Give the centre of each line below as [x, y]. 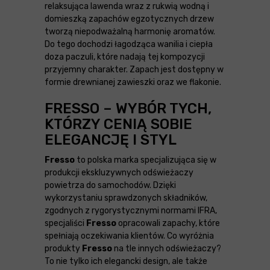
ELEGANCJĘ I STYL [111, 140]
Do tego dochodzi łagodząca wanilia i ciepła [129, 45]
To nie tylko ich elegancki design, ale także [126, 262]
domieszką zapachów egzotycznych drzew [129, 19]
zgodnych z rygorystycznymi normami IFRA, [131, 211]
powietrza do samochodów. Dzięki [110, 186]
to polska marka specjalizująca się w [146, 160]
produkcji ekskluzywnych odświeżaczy [119, 173]
